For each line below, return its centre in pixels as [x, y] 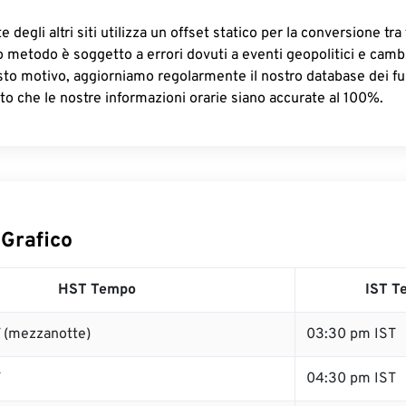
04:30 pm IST [351, 379]
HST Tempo [97, 290]
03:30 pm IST [351, 334]
